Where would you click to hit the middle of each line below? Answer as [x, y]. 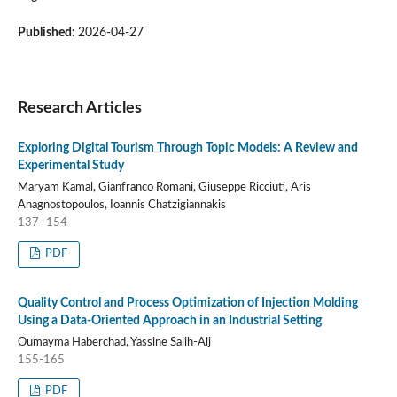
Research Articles [79, 108]
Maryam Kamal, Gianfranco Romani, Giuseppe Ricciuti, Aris [164, 187]
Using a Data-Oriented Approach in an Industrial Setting [169, 320]
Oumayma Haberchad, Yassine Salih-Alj [114, 342]
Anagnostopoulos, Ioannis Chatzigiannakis [121, 205]
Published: [47, 32]
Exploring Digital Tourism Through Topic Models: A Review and [187, 148]
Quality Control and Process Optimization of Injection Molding [187, 303]
